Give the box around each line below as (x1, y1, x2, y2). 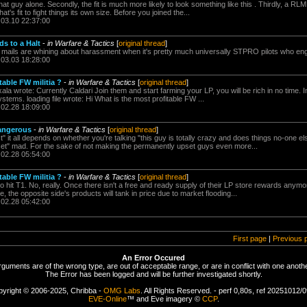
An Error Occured (122, 254, 185, 262)
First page (233, 234, 267, 243)
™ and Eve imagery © (126, 295, 202, 303)
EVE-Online (88, 295, 127, 303)
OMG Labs (103, 286, 140, 295)
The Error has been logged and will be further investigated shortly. (45, 270, 262, 278)
